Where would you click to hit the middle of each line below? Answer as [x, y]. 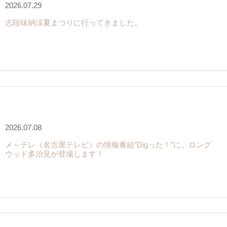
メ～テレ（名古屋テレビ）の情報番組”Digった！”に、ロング [108, 145]
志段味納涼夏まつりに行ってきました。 [73, 23]
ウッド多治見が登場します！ [54, 154]
